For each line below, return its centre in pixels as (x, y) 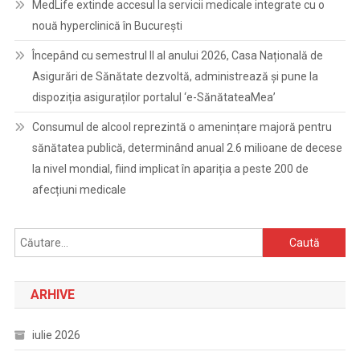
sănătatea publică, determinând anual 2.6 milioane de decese (187, 148)
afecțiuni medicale (79, 190)
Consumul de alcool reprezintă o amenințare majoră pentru (182, 127)
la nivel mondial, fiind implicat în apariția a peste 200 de (170, 169)
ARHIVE (52, 295)
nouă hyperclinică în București (107, 26)
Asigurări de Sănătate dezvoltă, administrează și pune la (175, 76)
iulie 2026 (56, 335)
